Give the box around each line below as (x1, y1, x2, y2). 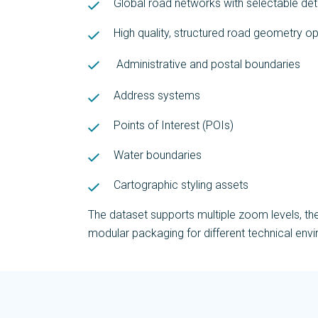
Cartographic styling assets (114, 178, 248, 192)
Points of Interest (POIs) (114, 119, 234, 132)
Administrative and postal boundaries (116, 57, 300, 71)
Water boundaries (114, 148, 202, 162)
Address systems (114, 89, 200, 102)
